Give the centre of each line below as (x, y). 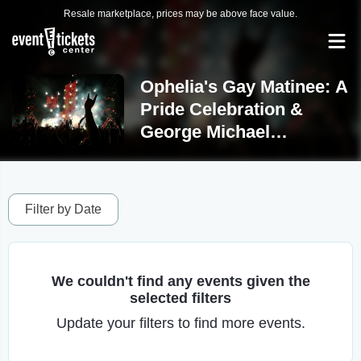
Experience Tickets (219, 154)
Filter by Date (63, 209)
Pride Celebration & (221, 109)
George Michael (205, 132)
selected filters (180, 298)
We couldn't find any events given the (180, 281)
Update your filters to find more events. (180, 323)
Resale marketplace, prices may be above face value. (180, 14)
